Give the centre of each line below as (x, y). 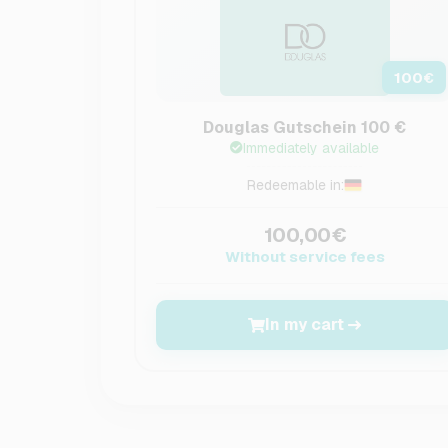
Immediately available (311, 148)
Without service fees (304, 256)
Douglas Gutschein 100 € (305, 127)
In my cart (305, 324)
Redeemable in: (296, 185)
